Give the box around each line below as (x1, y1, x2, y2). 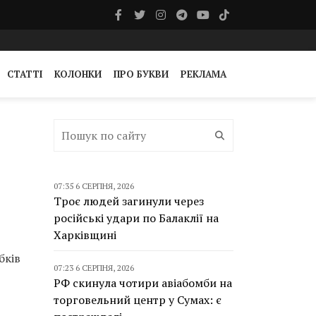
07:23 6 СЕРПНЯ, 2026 (54, 262, 134, 273)
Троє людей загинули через (54, 193, 204, 209)
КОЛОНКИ (54, 68, 102, 80)
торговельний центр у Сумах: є (54, 292, 221, 308)
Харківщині (54, 227, 116, 243)
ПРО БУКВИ (114, 68, 169, 80)
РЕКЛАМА (181, 68, 226, 80)
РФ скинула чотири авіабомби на (54, 275, 232, 291)
